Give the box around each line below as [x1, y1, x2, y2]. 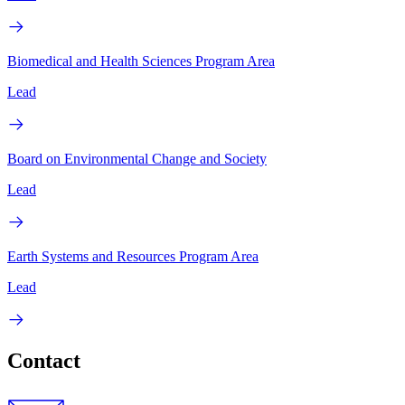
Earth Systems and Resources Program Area [7, 248, 259, 264]
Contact [7, 349, 80, 373]
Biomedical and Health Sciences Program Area [7, 52, 275, 69]
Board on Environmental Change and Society [7, 150, 267, 166]
